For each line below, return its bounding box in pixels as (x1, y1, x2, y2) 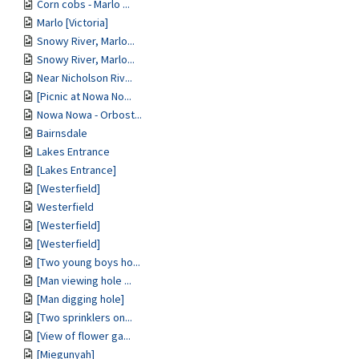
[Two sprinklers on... (37, 310, 132, 325)
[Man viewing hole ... (37, 273, 131, 288)
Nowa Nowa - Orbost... (37, 107, 142, 122)
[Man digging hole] (37, 292, 124, 306)
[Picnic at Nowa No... (37, 89, 131, 103)
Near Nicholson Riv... (37, 71, 132, 85)
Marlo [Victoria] (37, 15, 108, 30)
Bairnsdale (37, 126, 87, 140)
